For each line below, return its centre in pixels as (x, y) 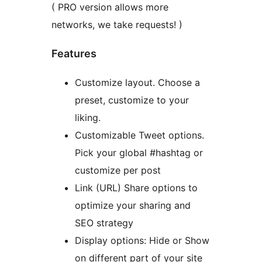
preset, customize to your (132, 100)
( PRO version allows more (110, 7)
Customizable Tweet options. (139, 135)
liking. (88, 118)
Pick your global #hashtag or (139, 153)
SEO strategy (104, 223)
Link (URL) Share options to (136, 188)
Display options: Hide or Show (142, 241)
